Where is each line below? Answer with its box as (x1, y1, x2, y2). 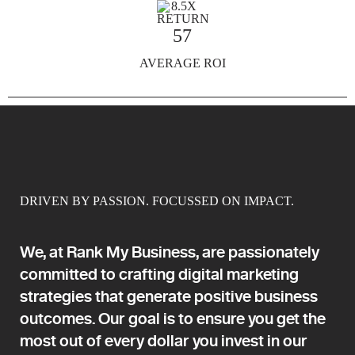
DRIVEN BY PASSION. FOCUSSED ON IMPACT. (20, 193, 294, 208)
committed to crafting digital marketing (20, 265, 299, 282)
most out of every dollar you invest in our (20, 331, 307, 349)
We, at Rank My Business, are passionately (20, 242, 319, 260)
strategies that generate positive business (20, 287, 318, 304)
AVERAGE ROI (139, 55, 226, 70)
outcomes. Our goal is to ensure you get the (20, 309, 326, 326)
